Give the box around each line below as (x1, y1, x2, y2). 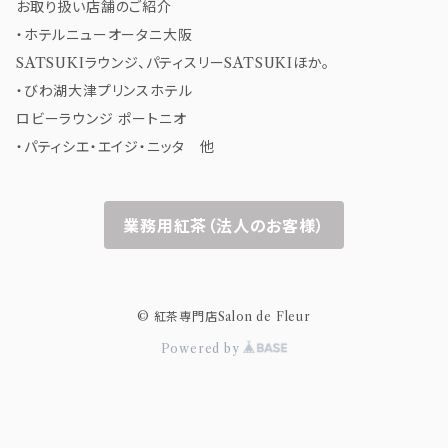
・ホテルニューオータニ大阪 (16, 26, 193, 45)
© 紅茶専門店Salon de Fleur (137, 309, 311, 325)
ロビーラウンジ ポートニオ (16, 110, 187, 129)
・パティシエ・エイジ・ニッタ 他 (16, 138, 215, 157)
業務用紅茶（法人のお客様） (123, 216, 325, 237)
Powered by (160, 341, 244, 357)
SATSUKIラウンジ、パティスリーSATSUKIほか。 (16, 54, 330, 73)
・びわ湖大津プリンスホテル (16, 82, 193, 101)
